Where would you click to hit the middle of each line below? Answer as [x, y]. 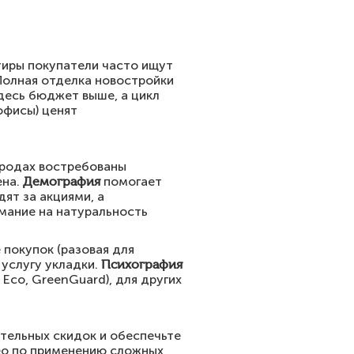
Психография [142, 264]
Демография [62, 181]
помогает [131, 181]
